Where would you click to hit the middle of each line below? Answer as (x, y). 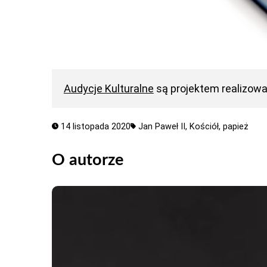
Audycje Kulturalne (108, 89)
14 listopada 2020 (94, 127)
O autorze (87, 160)
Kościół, (207, 127)
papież (236, 127)
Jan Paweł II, (164, 127)
